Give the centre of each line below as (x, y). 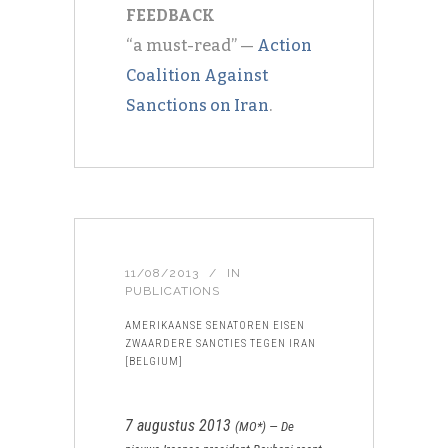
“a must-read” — (191, 45)
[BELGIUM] (154, 361)
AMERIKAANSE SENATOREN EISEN (215, 325)
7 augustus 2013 (180, 425)
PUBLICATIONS (172, 291)
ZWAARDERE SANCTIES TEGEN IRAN (220, 343)
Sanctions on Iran (197, 105)
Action (284, 45)
